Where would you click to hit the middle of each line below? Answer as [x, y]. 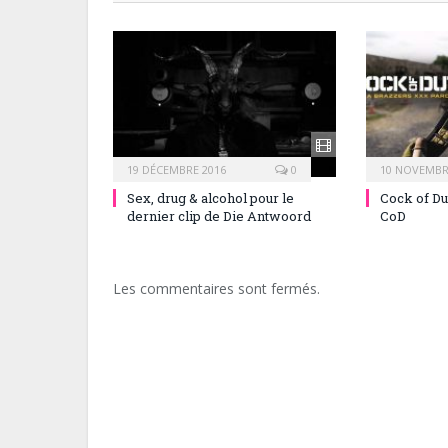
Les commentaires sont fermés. [216, 288]
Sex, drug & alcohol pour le [210, 197]
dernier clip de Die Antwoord [219, 215]
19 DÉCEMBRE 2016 [176, 169]
